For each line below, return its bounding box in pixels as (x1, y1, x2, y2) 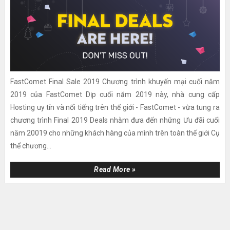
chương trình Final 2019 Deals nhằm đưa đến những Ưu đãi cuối (10, 116, 220, 125)
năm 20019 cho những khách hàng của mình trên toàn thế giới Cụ (10, 129, 220, 138)
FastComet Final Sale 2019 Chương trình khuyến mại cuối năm (10, 78, 220, 86)
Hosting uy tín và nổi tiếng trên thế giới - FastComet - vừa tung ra (10, 103, 220, 112)
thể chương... (10, 142, 51, 150)
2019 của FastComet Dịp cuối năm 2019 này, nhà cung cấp (10, 90, 220, 99)
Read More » (94, 165, 136, 174)
